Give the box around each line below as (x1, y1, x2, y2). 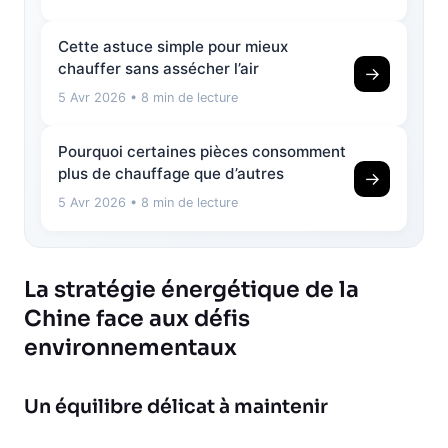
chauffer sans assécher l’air (58, 59, 259, 79)
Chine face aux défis (24, 305, 250, 333)
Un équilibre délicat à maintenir (24, 395, 328, 420)
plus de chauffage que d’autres (58, 164, 284, 184)
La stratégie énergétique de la (24, 276, 359, 304)
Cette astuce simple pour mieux (58, 37, 288, 57)
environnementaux (24, 334, 237, 362)
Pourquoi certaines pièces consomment (58, 142, 346, 162)
